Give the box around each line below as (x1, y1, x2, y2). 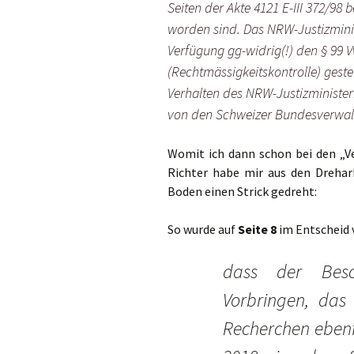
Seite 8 (238, 220, 277, 237)
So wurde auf (168, 220, 238, 237)
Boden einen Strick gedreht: (168, 183, 317, 199)
